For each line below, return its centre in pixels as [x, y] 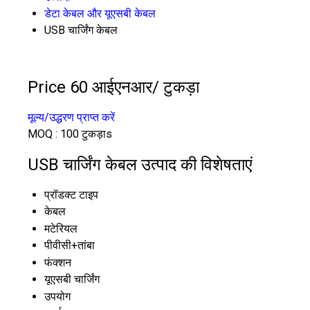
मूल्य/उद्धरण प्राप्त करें [71, 117]
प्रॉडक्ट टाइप [71, 194]
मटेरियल [61, 228]
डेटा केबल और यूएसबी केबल [100, 13]
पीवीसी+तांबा [70, 245]
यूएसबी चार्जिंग [72, 279]
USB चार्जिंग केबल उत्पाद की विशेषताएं [140, 164]
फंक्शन [58, 262]
